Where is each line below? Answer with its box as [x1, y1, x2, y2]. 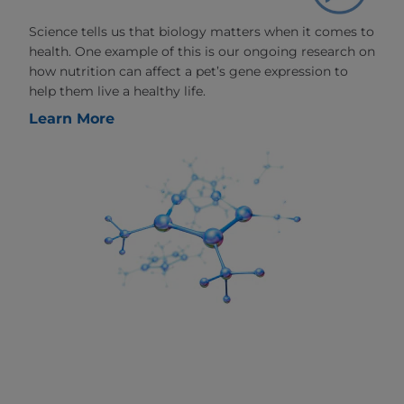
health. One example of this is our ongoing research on [29, 43, 375, 60]
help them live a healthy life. [29, 83, 206, 100]
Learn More [29, 110, 115, 128]
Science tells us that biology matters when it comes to [29, 23, 374, 41]
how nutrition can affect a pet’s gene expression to [29, 63, 348, 80]
